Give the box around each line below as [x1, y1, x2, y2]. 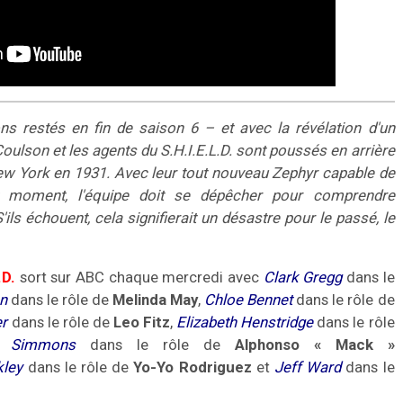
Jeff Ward [273, 357, 342, 376]
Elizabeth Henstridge [176, 312, 314, 331]
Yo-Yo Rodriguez [133, 357, 256, 376]
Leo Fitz [112, 312, 171, 331]
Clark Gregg [263, 267, 343, 286]
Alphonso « [234, 335, 321, 354]
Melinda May [112, 290, 199, 309]
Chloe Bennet [204, 290, 293, 309]
